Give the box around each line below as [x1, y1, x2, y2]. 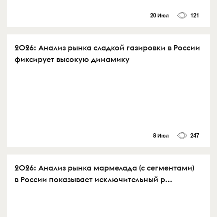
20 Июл [150, 11, 169, 19]
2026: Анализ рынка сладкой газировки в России [15, 42, 200, 52]
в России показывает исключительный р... [15, 174, 172, 184]
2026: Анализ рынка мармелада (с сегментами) [15, 162, 194, 172]
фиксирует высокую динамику [15, 54, 129, 64]
